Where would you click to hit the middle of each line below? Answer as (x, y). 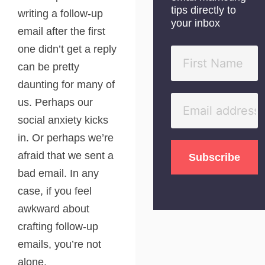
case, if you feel (55, 191)
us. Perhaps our (55, 102)
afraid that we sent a (66, 156)
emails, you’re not (59, 244)
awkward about (54, 209)
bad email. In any (58, 173)
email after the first (62, 31)
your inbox (196, 23)
